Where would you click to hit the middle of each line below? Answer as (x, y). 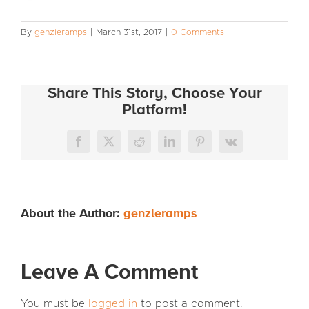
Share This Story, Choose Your (154, 94)
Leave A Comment (109, 272)
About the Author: (72, 213)
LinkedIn (188, 146)
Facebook (99, 146)
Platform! (154, 111)
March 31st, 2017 (129, 32)
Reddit (152, 146)
